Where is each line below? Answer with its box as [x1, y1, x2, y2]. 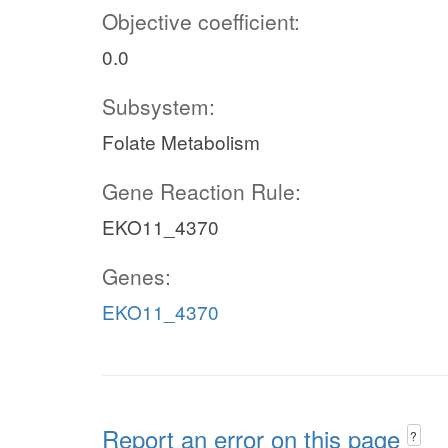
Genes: [102, 261, 171, 291]
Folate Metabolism [102, 128, 260, 155]
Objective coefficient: [102, 6, 300, 36]
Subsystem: [102, 91, 215, 121]
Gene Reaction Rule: [102, 176, 301, 206]
